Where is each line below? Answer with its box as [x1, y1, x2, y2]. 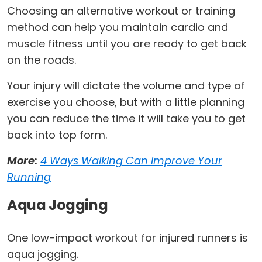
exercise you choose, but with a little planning [7, 95, 244, 110]
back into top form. [7, 127, 107, 143]
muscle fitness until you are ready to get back [7, 36, 247, 51]
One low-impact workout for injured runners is [7, 230, 248, 246]
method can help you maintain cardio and [7, 20, 228, 35]
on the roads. [7, 53, 76, 68]
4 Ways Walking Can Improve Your [40, 153, 222, 168]
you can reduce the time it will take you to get [7, 111, 246, 126]
